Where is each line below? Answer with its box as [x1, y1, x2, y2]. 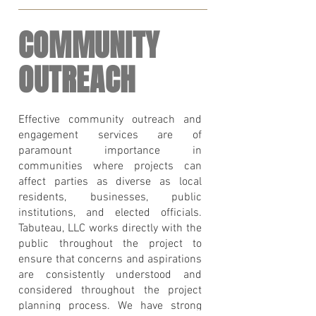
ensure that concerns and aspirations [18, 253, 202, 267]
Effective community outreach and [18, 113, 202, 127]
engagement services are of [18, 128, 202, 142]
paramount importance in [18, 144, 202, 158]
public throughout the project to [18, 237, 202, 251]
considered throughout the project [18, 284, 202, 298]
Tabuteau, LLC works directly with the [18, 221, 202, 236]
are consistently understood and [18, 268, 202, 282]
